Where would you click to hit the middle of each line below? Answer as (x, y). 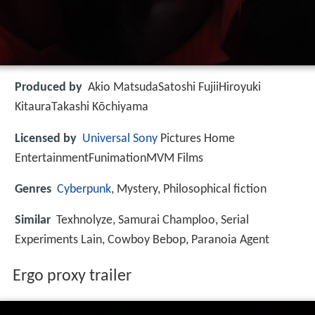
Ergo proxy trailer (72, 277)
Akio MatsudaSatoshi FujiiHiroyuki (174, 88)
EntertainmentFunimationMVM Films (109, 158)
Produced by (49, 88)
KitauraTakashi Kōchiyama (82, 108)
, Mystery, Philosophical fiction (189, 189)
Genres (33, 189)
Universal (106, 139)
